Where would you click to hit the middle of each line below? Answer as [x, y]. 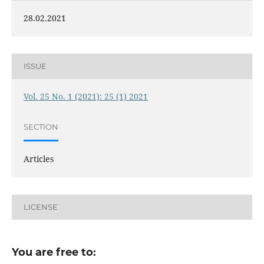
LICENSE [40, 207]
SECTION [41, 127]
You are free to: [54, 252]
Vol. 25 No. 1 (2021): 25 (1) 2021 [85, 96]
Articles [38, 159]
